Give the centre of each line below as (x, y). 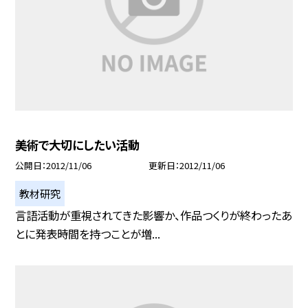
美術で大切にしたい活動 (78, 144)
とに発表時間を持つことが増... (88, 233)
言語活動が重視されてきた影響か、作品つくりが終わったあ (154, 215)
